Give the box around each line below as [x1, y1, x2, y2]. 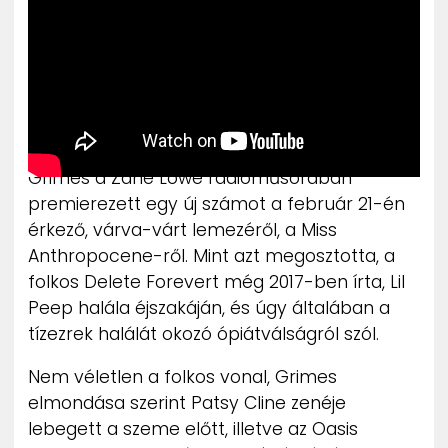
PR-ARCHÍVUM [174, 98, 268, 118]
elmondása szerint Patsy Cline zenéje [28, 391, 346, 416]
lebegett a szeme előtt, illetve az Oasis [28, 417, 358, 442]
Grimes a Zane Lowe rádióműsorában [28, 165, 352, 190]
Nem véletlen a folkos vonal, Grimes [28, 365, 337, 390]
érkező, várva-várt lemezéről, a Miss [28, 217, 337, 242]
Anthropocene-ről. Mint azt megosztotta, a [28, 243, 395, 268]
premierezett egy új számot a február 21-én [28, 191, 405, 216]
